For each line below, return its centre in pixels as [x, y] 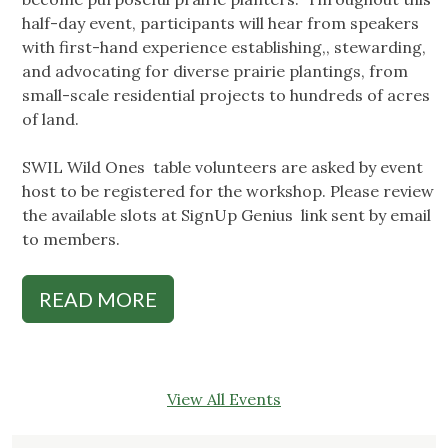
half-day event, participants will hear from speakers [220, 23]
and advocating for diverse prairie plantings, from [215, 71]
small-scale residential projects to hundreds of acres [226, 95]
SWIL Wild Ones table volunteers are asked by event [222, 167]
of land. [50, 119]
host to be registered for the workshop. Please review [228, 191]
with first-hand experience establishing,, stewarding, [224, 47]
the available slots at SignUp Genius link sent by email [226, 215]
